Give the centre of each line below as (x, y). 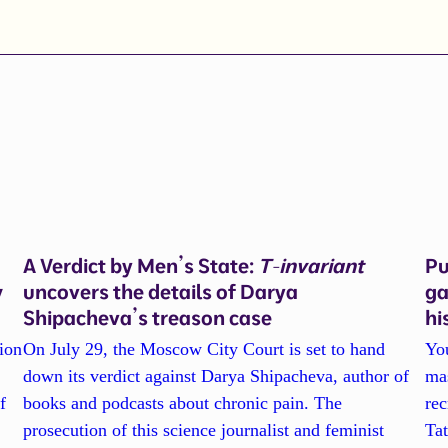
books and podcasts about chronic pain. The (182, 403)
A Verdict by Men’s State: (140, 265)
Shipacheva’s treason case (147, 317)
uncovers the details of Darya (160, 291)
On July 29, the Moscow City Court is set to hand (203, 349)
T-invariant (310, 265)
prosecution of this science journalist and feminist (203, 430)
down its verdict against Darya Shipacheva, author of (215, 376)
